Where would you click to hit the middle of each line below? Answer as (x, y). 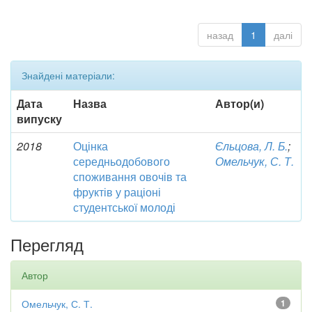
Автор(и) (240, 104)
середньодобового (122, 162)
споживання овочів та (130, 177)
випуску (39, 119)
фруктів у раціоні (117, 192)
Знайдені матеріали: (68, 76)
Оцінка (91, 146)
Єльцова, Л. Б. (251, 146)
